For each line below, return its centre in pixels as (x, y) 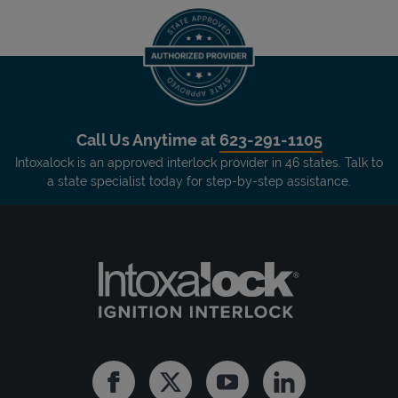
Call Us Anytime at (147, 139)
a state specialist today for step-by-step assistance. (199, 181)
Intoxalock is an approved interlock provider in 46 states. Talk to (199, 162)
